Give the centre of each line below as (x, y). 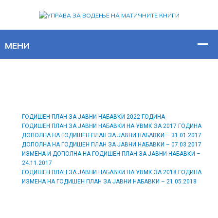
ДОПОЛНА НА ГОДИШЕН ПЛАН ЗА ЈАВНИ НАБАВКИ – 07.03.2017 (112, 144)
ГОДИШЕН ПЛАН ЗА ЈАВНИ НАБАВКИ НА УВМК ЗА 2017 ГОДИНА (112, 126)
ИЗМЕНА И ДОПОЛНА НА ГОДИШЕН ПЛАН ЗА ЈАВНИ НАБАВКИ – (111, 154)
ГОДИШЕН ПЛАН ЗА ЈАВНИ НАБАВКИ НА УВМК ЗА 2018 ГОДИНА (112, 172)
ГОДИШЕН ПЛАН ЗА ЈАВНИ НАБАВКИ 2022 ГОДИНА (93, 117)
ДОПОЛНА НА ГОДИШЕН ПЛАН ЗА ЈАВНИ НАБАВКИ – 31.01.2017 (112, 135)
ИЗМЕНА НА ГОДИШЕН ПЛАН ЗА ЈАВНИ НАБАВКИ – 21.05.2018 (109, 181)
